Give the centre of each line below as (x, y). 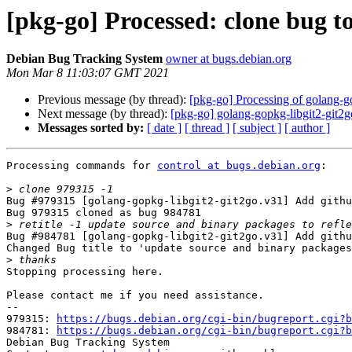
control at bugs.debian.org (239, 166)
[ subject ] (257, 128)
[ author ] (307, 128)
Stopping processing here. (85, 272)
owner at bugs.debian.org (229, 59)
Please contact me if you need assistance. (135, 295)
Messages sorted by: (91, 128)
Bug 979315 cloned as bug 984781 (104, 213)
